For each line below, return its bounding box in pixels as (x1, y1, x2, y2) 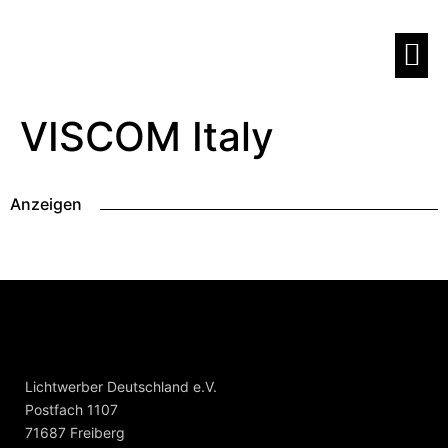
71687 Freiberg (25, 424, 125, 441)
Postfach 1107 (25, 401, 118, 418)
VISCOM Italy (20, 112, 274, 161)
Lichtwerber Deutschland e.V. (25, 378, 217, 395)
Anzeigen (10, 194, 82, 214)
